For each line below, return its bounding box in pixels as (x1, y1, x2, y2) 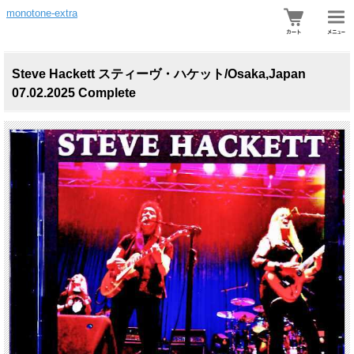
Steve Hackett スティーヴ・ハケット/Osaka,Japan (12, 67, 306, 81)
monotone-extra (6, 7, 77, 19)
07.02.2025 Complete (12, 86, 136, 100)
